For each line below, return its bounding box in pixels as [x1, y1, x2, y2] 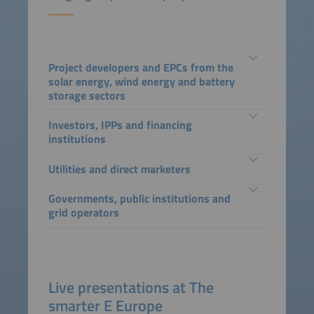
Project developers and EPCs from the [48, 58, 233, 76]
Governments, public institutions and [48, 190, 231, 207]
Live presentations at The [48, 276, 214, 299]
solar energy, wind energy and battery [48, 72, 235, 90]
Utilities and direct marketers [48, 160, 191, 177]
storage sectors [48, 86, 125, 104]
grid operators [48, 204, 119, 221]
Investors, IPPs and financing [48, 116, 192, 134]
